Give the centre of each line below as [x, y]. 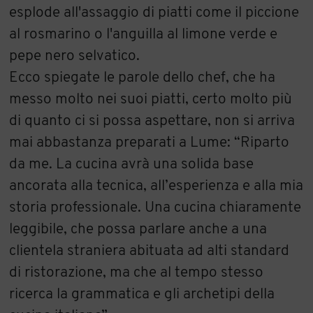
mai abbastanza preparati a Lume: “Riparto [150, 143]
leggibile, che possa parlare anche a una [138, 230]
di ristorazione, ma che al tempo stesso [137, 273]
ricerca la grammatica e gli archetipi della [142, 295]
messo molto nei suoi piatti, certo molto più [151, 100]
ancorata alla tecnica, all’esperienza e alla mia [156, 187]
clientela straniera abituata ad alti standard [150, 252]
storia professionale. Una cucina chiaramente [155, 208]
